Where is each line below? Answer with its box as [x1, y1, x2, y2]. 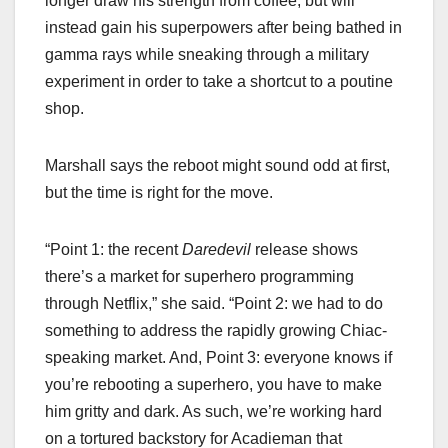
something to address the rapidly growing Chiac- [45, 321, 387, 339]
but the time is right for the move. [45, 183, 273, 201]
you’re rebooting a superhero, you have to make [45, 375, 382, 393]
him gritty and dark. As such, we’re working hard [45, 402, 382, 420]
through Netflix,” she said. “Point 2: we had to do [45, 294, 383, 312]
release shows [251, 240, 358, 258]
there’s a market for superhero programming [45, 267, 354, 285]
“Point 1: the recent [45, 240, 178, 258]
